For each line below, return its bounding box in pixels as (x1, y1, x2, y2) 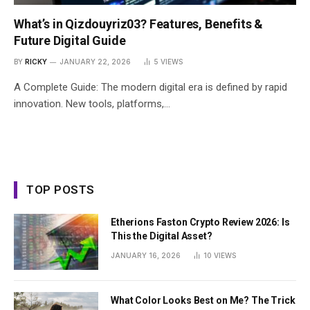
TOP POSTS (26, 182, 95, 197)
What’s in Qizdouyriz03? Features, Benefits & (14, 16, 264, 31)
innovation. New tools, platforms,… (14, 97, 170, 110)
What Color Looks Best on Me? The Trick (111, 295, 295, 307)
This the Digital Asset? (111, 230, 212, 241)
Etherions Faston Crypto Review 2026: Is (111, 216, 290, 228)
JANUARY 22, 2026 (60, 57, 131, 66)
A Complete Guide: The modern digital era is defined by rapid (14, 80, 287, 93)
